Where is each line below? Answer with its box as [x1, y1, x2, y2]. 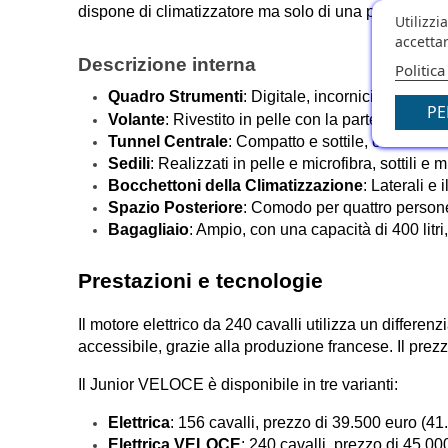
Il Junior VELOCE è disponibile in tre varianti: [78, 376, 399, 394]
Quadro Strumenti [108, 88, 244, 106]
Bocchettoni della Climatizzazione [108, 177, 364, 195]
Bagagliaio [108, 221, 190, 239]
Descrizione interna [78, 54, 257, 76]
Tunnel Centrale [108, 133, 229, 151]
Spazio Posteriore [108, 199, 244, 217]
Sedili [108, 155, 151, 173]
